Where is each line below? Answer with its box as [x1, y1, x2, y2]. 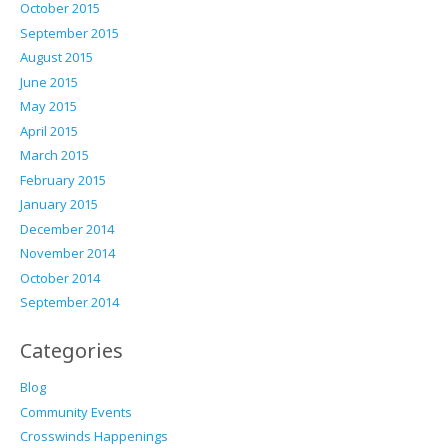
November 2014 [19, 244, 115, 263]
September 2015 [19, 23, 119, 42]
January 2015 [19, 195, 98, 214]
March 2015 [19, 146, 89, 165]
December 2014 [19, 219, 114, 238]
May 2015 [19, 97, 77, 116]
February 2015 [19, 170, 106, 189]
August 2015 [19, 48, 93, 67]
